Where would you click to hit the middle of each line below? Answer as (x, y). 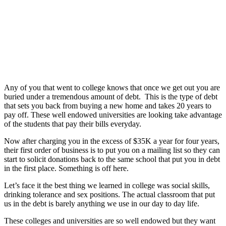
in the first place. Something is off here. (66, 168)
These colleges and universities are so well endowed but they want (110, 220)
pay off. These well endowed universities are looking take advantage (113, 115)
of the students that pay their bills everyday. (73, 124)
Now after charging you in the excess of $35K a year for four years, (112, 141)
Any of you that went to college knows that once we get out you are (112, 87)
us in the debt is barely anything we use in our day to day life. (102, 203)
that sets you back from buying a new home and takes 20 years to (108, 105)
